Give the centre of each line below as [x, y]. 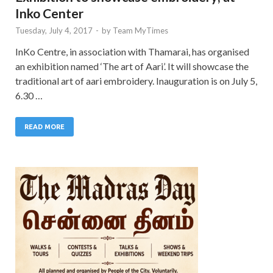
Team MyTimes [140, 30]
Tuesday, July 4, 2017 [54, 30]
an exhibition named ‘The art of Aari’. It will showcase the [132, 66]
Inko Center [49, 13]
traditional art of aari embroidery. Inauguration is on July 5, [136, 80]
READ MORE [44, 126]
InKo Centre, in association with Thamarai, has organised [132, 51]
